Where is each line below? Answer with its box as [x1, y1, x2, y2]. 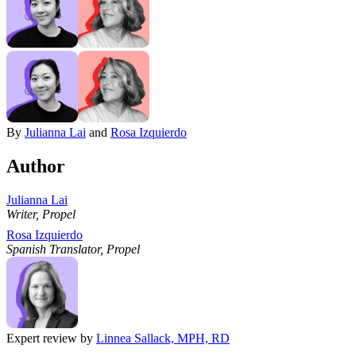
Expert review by [6, 331, 96, 345]
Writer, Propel [6, 207, 75, 221]
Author [6, 155, 65, 176]
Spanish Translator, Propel [6, 242, 140, 256]
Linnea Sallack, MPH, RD [96, 331, 230, 345]
